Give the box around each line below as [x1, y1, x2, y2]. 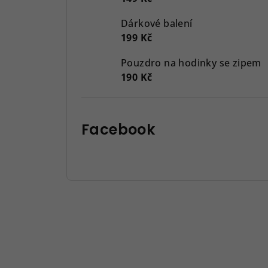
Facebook [81, 119, 156, 139]
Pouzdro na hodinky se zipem [121, 56, 261, 69]
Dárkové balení [121, 16, 193, 30]
